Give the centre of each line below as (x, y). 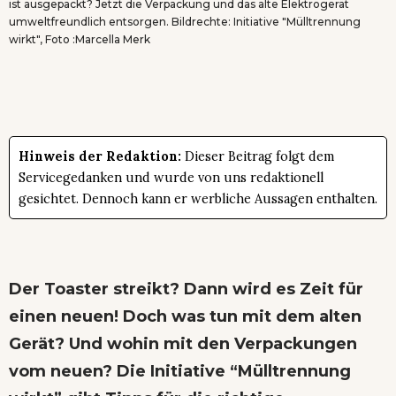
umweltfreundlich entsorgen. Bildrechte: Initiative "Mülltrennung (185, 21)
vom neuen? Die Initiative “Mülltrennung (180, 371)
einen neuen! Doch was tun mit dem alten (185, 316)
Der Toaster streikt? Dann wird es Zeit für (186, 289)
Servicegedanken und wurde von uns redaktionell (171, 177)
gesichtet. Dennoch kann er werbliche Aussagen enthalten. (198, 198)
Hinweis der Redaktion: (100, 156)
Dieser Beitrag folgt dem (258, 156)
